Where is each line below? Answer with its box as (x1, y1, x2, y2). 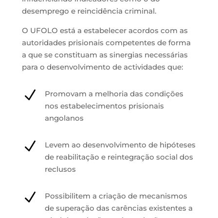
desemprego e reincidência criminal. (21, 6, 156, 16)
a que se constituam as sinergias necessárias (21, 50, 188, 60)
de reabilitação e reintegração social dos (44, 152, 193, 162)
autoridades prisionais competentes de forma (21, 38, 191, 48)
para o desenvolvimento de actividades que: (21, 62, 183, 72)
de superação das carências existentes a (44, 203, 193, 213)
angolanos (44, 113, 84, 123)
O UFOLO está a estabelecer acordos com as (21, 26, 188, 36)
